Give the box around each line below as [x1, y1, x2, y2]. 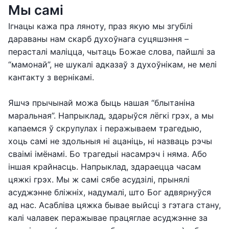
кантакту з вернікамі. [8, 72, 94, 82]
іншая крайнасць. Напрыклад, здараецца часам [8, 162, 201, 172]
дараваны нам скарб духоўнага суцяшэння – [8, 34, 189, 44]
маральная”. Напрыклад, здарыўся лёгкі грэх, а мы [8, 110, 214, 121]
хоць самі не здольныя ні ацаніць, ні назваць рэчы [8, 136, 212, 146]
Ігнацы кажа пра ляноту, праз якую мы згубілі [8, 21, 193, 31]
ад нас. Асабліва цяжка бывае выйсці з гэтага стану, [8, 200, 221, 210]
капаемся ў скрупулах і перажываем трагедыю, [8, 123, 201, 133]
